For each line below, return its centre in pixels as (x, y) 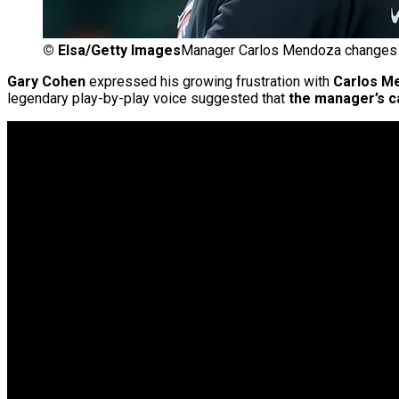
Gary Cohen (46, 82)
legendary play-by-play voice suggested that (148, 99)
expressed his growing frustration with (209, 82)
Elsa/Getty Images (119, 51)
